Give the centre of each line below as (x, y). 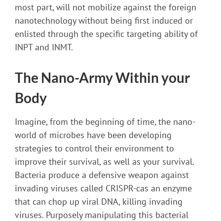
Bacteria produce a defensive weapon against (102, 175)
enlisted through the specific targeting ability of (106, 34)
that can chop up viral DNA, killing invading (99, 202)
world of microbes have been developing (93, 135)
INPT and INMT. (44, 47)
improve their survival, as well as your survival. (104, 162)
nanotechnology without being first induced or (104, 21)
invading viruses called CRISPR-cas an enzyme (103, 188)
